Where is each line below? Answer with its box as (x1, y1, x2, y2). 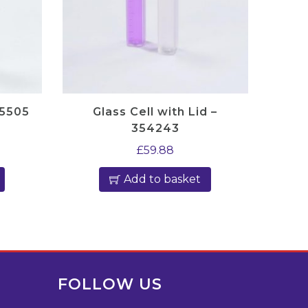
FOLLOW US (57, 274, 162, 294)
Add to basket (124, 172, 201, 186)
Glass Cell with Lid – (93, 104, 218, 118)
